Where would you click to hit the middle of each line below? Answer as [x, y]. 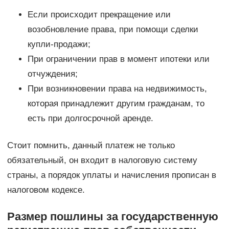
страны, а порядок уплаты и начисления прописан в [111, 175]
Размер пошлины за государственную [112, 216]
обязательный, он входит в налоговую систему [102, 160]
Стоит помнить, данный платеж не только [91, 145]
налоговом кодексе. [46, 190]
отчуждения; [52, 74]
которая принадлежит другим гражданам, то [116, 103]
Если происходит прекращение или [99, 14]
